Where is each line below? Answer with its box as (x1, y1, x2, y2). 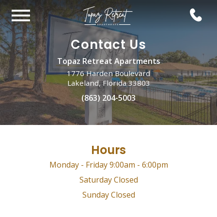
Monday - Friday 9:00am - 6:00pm (49, 159, 168, 170)
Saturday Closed (79, 174, 138, 185)
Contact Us (71, 36, 146, 53)
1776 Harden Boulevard (67, 68, 150, 78)
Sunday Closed (82, 189, 135, 200)
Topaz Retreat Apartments (57, 56, 160, 66)
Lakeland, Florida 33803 (67, 78, 150, 88)
